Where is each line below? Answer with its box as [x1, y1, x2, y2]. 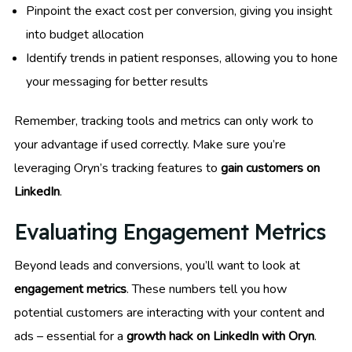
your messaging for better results [26, 73, 208, 91]
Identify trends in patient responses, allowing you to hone [26, 49, 338, 68]
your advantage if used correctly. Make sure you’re [14, 136, 286, 154]
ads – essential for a [14, 328, 126, 346]
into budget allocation [26, 26, 144, 44]
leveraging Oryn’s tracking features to [14, 159, 221, 178]
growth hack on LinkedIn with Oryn [126, 328, 314, 346]
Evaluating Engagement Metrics [14, 218, 325, 246]
